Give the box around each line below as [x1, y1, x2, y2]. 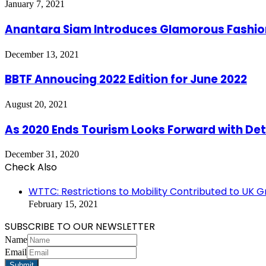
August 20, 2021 [5, 99, 68, 109]
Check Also [5, 160, 57, 175]
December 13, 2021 [5, 49, 79, 59]
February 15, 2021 [28, 199, 98, 210]
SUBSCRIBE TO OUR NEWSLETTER [5, 220, 155, 234]
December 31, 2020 [5, 149, 79, 160]
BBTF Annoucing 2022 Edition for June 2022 [5, 71, 247, 88]
